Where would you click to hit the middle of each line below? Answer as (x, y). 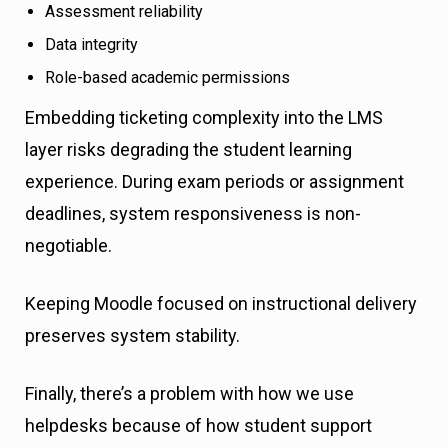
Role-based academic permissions (167, 78)
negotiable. (68, 246)
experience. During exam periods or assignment (214, 182)
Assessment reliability (124, 12)
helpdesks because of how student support (198, 426)
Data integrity (91, 45)
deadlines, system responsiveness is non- (193, 214)
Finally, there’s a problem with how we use (189, 394)
